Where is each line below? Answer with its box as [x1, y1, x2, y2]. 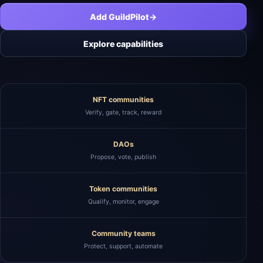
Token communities [89, 184, 157, 193]
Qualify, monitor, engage [87, 198, 159, 205]
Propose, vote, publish [90, 153, 156, 161]
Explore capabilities [83, 38, 163, 49]
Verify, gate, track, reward [85, 109, 162, 116]
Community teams [91, 229, 156, 238]
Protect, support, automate [84, 242, 163, 250]
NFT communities [93, 95, 154, 104]
